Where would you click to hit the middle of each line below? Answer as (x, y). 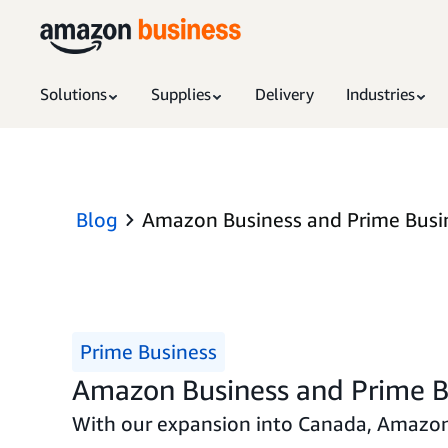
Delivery (284, 94)
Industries (380, 94)
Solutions (73, 94)
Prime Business (148, 351)
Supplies (181, 94)
